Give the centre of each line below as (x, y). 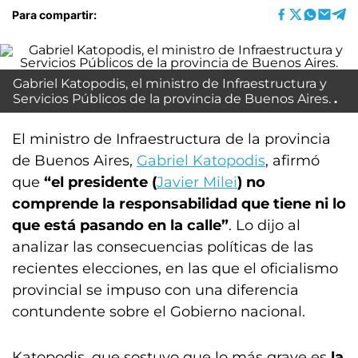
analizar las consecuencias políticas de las (163, 247)
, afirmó (292, 161)
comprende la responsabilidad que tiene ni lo (179, 204)
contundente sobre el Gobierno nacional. (159, 312)
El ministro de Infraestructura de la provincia (171, 139)
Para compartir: (54, 14)
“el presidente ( (100, 182)
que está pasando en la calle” (120, 225)
